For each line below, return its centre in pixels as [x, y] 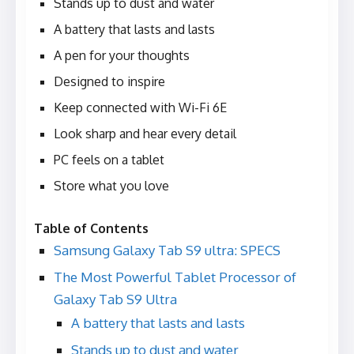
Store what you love [111, 186]
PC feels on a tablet [109, 160]
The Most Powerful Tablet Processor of [175, 277]
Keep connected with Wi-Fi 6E [140, 108]
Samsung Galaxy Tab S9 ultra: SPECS [167, 250]
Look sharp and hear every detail [145, 134]
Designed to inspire [109, 82]
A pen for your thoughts [122, 56]
